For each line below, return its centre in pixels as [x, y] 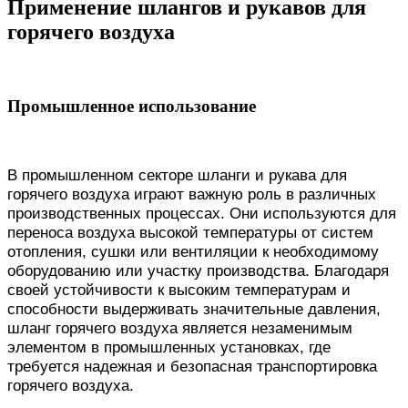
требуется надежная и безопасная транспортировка [192, 367]
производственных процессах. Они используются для [202, 214]
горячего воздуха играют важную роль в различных [192, 194]
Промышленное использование [132, 107]
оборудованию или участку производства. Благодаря [198, 271]
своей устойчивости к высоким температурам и [179, 290]
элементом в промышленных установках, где [169, 347]
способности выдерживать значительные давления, [194, 309]
